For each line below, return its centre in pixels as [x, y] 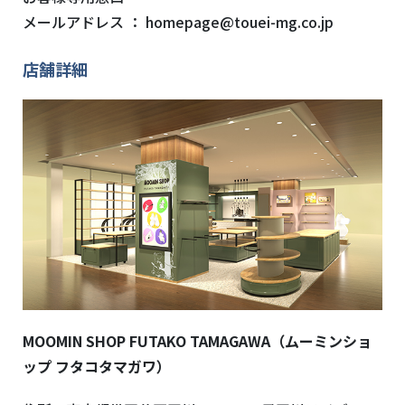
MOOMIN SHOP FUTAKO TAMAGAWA [146, 341]
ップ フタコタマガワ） [97, 367]
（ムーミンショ [321, 341]
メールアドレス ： [82, 22]
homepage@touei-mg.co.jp [238, 22]
